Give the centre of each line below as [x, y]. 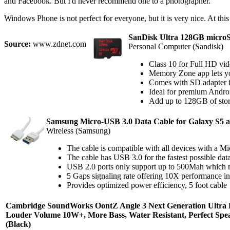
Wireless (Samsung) [78, 131]
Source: [17, 44]
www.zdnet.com [59, 44]
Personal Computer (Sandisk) [176, 47]
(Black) [18, 224]
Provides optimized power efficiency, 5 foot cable [147, 185]
